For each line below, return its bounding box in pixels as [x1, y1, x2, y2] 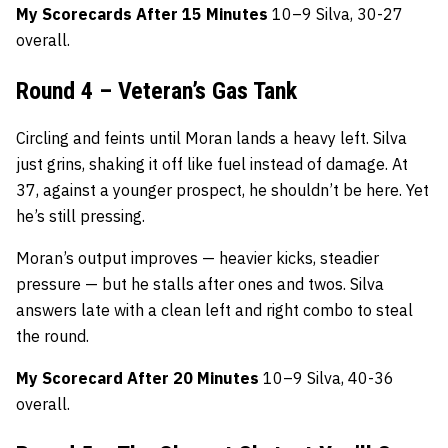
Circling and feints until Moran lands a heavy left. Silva [16, 127, 407, 148]
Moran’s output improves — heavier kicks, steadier [16, 247, 379, 268]
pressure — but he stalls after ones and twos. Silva [16, 273, 384, 294]
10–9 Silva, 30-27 [268, 3, 403, 24]
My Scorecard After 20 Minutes [16, 367, 259, 388]
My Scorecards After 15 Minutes [16, 3, 268, 24]
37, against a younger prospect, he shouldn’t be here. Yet [16, 179, 429, 200]
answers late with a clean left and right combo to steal [16, 299, 413, 320]
